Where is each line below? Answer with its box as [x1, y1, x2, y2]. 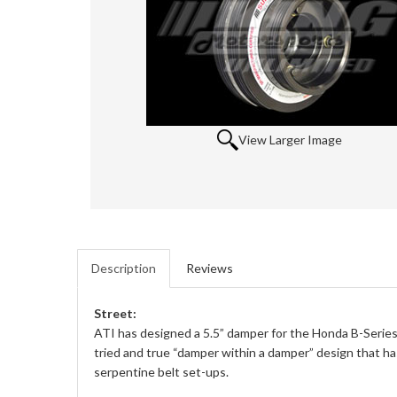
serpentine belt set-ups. [94, 364, 229, 379]
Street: [94, 306, 136, 321]
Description [91, 261, 156, 276]
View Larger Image [237, 132, 342, 147]
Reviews [186, 261, 233, 276]
